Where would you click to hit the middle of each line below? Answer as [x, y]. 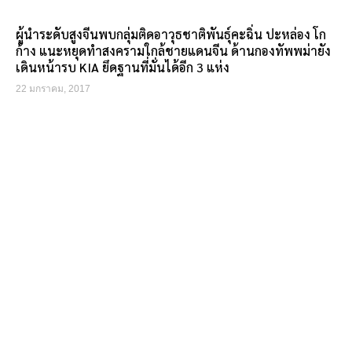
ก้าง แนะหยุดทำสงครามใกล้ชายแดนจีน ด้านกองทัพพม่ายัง [173, 51]
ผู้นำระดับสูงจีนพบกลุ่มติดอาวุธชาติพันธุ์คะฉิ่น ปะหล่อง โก [171, 34]
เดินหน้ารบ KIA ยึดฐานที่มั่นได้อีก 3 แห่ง [123, 67]
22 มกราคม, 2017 [53, 89]
